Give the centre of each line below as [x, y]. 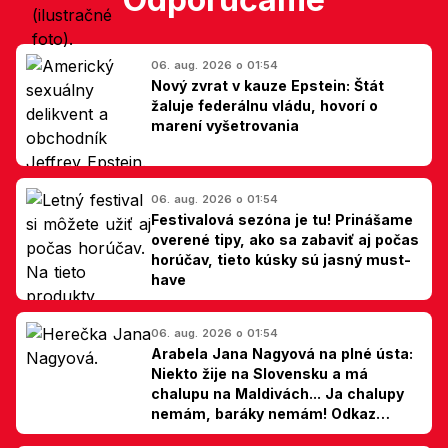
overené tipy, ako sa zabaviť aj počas [285, 239]
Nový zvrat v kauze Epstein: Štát [267, 85]
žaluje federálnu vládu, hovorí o [264, 105]
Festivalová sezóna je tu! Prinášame [282, 219]
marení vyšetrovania [225, 125]
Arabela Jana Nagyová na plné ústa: [282, 353]
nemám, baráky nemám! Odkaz [263, 413]
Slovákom [186, 433]
